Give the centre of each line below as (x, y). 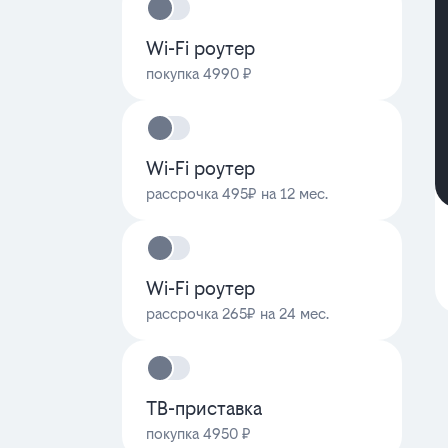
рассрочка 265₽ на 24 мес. (237, 313)
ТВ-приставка (204, 408)
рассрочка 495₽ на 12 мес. (237, 193)
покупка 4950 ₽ (198, 433)
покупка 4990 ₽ (199, 73)
